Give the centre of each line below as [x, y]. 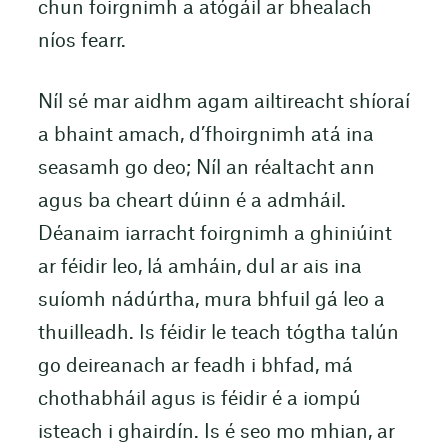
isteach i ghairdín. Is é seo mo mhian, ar [216, 432]
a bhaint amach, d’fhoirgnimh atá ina [205, 135]
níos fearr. [81, 41]
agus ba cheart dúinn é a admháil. [191, 201]
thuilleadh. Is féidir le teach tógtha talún [218, 333]
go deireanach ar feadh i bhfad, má [195, 366]
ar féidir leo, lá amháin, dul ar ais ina [199, 267]
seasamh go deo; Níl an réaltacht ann [206, 168]
